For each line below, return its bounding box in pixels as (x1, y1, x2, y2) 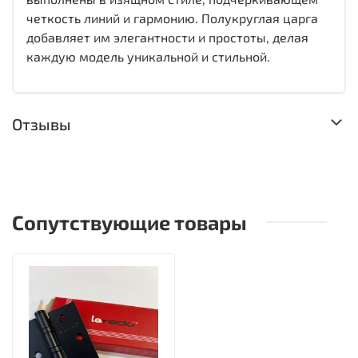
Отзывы (12, 113, 71, 133)
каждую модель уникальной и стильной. (26, 48, 270, 64)
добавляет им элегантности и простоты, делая (26, 29, 308, 45)
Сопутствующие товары (12, 209, 247, 234)
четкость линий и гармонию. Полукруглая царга (26, 10, 318, 26)
